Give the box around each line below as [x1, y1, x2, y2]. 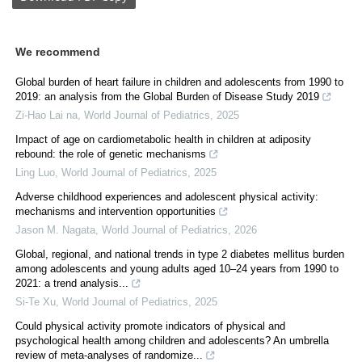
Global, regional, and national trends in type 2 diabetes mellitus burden [15, 247, 344, 260]
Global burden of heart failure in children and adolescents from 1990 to [15, 75, 343, 88]
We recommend [15, 44, 100, 58]
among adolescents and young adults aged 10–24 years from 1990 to [15, 262, 339, 275]
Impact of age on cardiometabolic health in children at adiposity [15, 133, 311, 145]
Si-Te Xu [15, 295, 56, 308]
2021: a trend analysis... [15, 276, 128, 289]
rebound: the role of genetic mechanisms [15, 147, 206, 160]
